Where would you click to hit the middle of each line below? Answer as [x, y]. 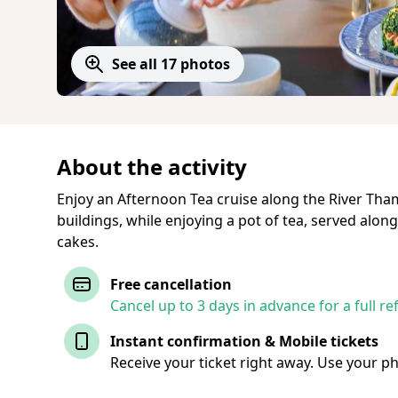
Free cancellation [171, 284]
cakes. [78, 242]
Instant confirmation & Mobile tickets [244, 341]
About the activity [152, 167]
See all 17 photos [171, 64]
